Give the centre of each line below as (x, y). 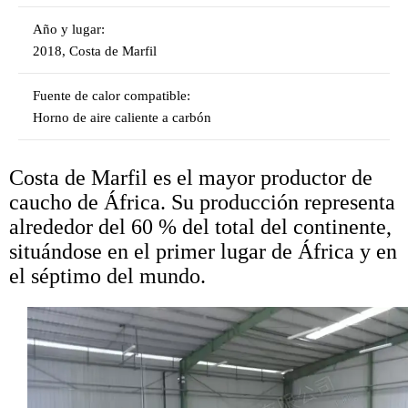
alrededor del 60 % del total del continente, (200, 227)
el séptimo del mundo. (107, 276)
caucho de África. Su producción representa (202, 202)
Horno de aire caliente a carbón (122, 117)
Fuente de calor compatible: (112, 96)
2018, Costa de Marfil (95, 51)
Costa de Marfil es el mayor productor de (191, 178)
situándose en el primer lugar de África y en (203, 251)
